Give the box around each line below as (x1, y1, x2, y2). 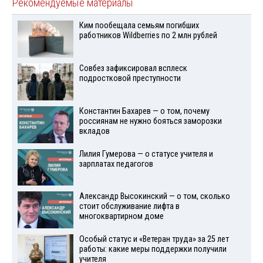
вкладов (79, 126, 110, 136)
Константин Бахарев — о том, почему (79, 106, 210, 116)
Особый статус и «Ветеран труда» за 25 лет (79, 234, 229, 245)
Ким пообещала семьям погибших (79, 21, 199, 31)
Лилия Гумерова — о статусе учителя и (79, 149, 213, 159)
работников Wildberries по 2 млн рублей (79, 31, 217, 41)
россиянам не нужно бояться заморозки (79, 116, 222, 126)
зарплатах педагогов (79, 159, 153, 169)
